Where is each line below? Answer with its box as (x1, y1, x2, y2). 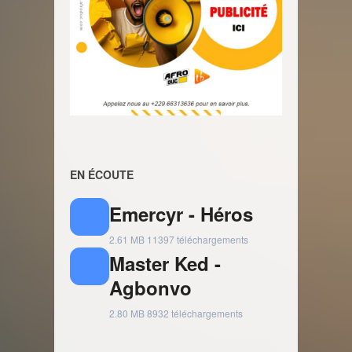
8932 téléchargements (147, 306, 243, 320)
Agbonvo (109, 274, 192, 301)
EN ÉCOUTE (70, 167, 134, 182)
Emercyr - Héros (109, 200, 253, 227)
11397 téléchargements (147, 233, 248, 246)
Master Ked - (109, 250, 221, 277)
